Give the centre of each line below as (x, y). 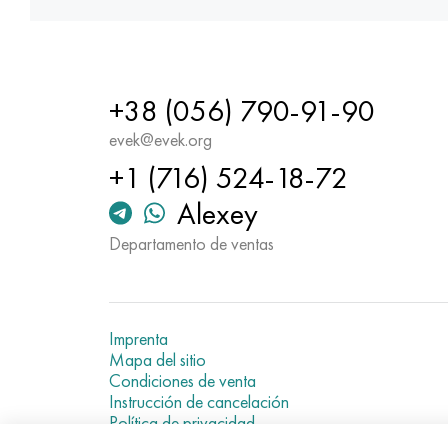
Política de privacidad (181, 422)
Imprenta (138, 338)
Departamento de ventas (191, 243)
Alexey (218, 214)
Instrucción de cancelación (198, 401)
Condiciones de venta (182, 380)
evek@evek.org (160, 139)
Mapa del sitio (157, 359)
